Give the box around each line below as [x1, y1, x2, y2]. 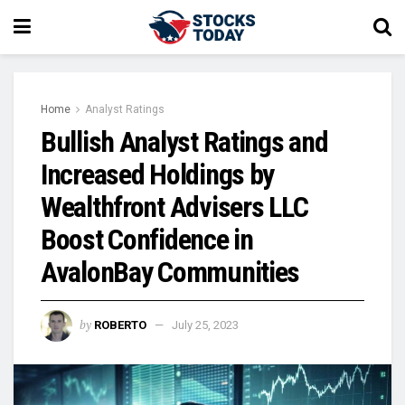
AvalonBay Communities [41, 255, 300, 289]
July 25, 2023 [172, 317, 239, 332]
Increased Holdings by [41, 157, 275, 192]
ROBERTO [94, 317, 146, 332]
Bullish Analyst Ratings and [41, 125, 328, 159]
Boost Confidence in [41, 222, 253, 257]
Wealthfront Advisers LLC [41, 190, 308, 224]
